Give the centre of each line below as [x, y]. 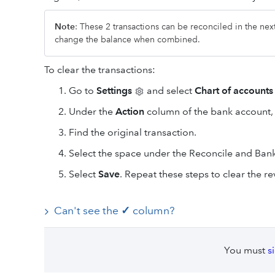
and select [169, 90]
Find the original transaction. [133, 132]
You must [246, 250]
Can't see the [87, 210]
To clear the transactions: [100, 69]
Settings [114, 90]
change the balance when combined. [127, 39]
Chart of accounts [234, 90]
